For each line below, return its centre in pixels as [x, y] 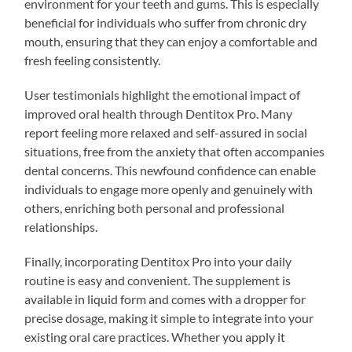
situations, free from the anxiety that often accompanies [175, 151]
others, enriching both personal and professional [155, 207]
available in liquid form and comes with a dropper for [165, 299]
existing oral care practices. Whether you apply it [155, 336]
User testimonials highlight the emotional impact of [163, 94]
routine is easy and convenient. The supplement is [158, 280]
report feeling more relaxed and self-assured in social [166, 132]
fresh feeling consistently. [93, 60]
